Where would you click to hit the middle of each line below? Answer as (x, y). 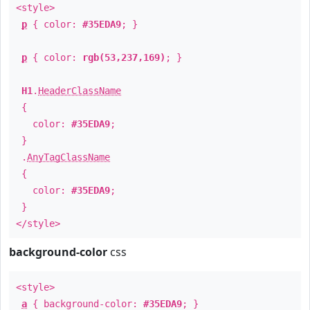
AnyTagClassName (69, 157)
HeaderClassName (80, 91)
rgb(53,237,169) (124, 57)
